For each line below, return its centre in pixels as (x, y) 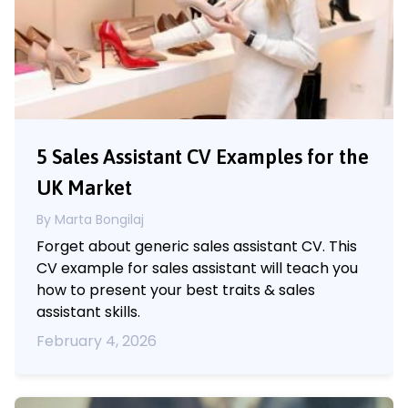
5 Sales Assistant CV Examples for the (203, 156)
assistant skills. (88, 311)
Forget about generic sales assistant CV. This (197, 246)
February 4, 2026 (97, 341)
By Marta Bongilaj (90, 219)
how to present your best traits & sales (176, 290)
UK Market (84, 187)
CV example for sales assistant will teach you (197, 268)
